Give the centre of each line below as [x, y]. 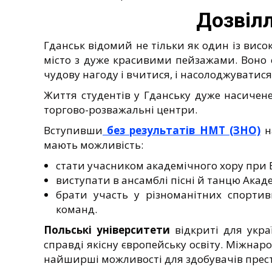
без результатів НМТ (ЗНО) [182, 130]
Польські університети [107, 229]
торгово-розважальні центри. [121, 109]
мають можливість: [93, 144]
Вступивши [73, 130]
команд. [76, 209]
